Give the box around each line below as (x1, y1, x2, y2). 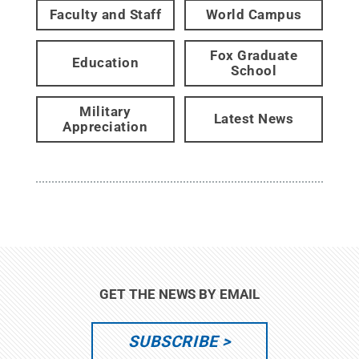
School (231, 62, 277, 79)
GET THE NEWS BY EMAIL (99, 285, 260, 302)
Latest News (213, 111, 294, 127)
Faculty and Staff (49, 6, 162, 22)
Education (71, 54, 139, 71)
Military (79, 103, 131, 119)
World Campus (205, 6, 302, 22)
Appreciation (63, 118, 148, 135)
